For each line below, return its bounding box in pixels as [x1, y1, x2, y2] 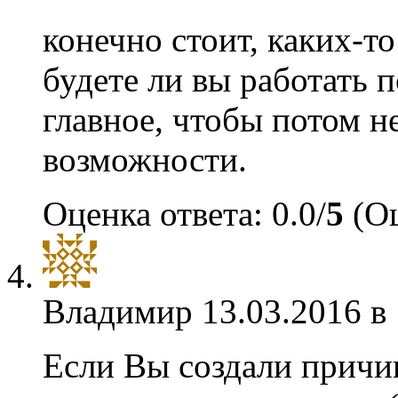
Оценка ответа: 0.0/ [43, 195, 326, 233]
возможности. [43, 140, 247, 179]
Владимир [43, 292, 193, 330]
